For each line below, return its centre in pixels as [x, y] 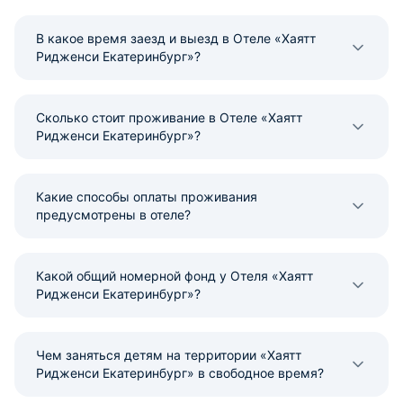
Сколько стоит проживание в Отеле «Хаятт [169, 117]
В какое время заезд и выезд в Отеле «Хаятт [176, 38]
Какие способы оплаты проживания [147, 197]
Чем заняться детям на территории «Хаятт [169, 355]
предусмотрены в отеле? [113, 215]
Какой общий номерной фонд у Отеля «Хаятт [175, 276]
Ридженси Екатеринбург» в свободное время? [180, 373]
